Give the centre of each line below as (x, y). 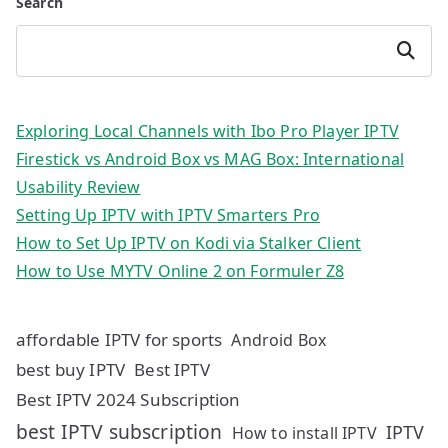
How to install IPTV (304, 433)
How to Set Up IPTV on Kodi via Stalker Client (189, 243)
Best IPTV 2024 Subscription (128, 399)
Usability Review (78, 187)
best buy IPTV (71, 369)
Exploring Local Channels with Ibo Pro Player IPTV (207, 131)
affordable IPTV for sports (119, 339)
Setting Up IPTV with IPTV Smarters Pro (168, 215)
